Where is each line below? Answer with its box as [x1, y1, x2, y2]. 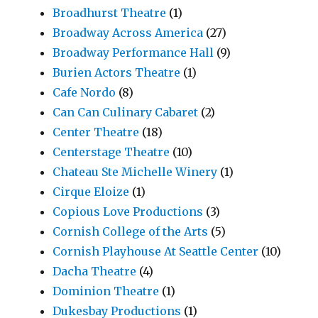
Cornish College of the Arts [53, 224, 209, 239]
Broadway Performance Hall [53, 45, 214, 60]
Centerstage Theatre [53, 145, 170, 160]
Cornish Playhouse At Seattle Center [53, 244, 259, 259]
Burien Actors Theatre [53, 65, 181, 80]
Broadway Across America [53, 26, 204, 40]
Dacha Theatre [53, 264, 137, 279]
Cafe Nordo [53, 85, 116, 100]
